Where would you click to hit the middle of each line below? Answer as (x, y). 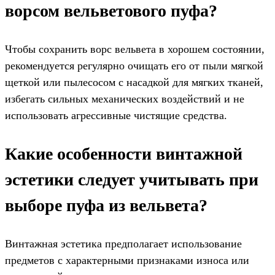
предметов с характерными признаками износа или (127, 260)
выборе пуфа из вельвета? (106, 205)
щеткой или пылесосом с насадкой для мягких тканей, (134, 82)
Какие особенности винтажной (124, 153)
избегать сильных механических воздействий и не (125, 99)
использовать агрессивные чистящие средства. (116, 115)
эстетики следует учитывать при (132, 179)
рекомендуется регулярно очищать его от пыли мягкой (134, 65)
